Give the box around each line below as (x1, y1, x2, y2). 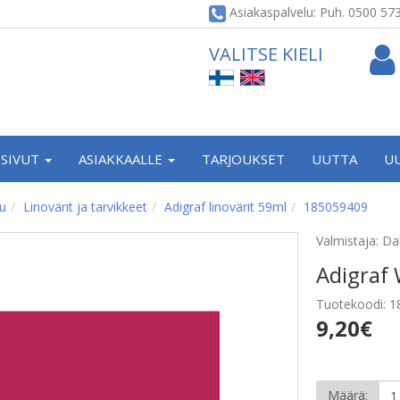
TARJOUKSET (202, 150, 285, 168)
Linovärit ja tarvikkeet (23, 198, 147, 215)
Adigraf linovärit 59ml (164, 198, 287, 215)
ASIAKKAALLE (79, 150, 166, 168)
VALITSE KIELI (209, 42, 323, 66)
